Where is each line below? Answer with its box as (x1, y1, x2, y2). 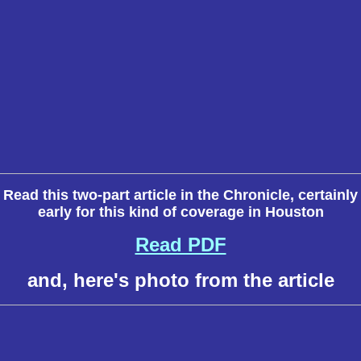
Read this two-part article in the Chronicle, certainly (3, 187, 358, 203)
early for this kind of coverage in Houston (37, 204, 324, 220)
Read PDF (135, 234, 226, 255)
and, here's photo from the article (27, 269, 334, 291)
